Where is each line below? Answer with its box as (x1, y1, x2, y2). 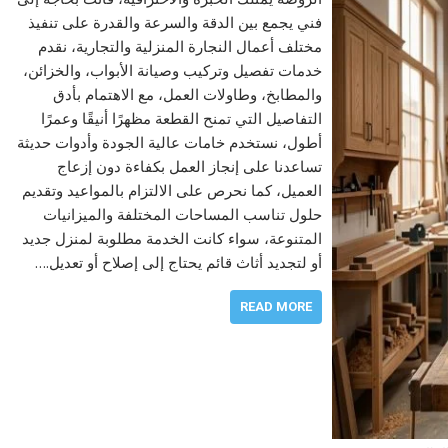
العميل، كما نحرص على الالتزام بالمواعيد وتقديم (21, 180, 322, 200)
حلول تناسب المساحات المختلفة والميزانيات (42, 204, 322, 224)
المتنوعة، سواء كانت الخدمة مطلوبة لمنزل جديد (21, 228, 322, 248)
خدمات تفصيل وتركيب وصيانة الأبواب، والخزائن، (22, 60, 322, 80)
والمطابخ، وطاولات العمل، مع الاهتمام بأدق (52, 84, 322, 104)
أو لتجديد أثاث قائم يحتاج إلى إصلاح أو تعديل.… (34, 252, 322, 272)
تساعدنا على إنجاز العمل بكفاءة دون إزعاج (56, 156, 322, 176)
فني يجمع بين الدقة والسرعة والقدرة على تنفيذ (27, 12, 322, 32)
